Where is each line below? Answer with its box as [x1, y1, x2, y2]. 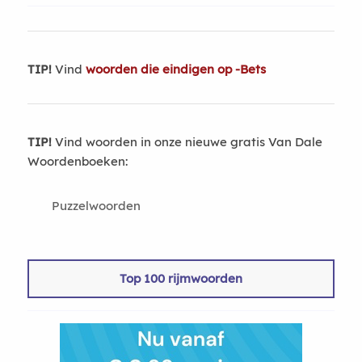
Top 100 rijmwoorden [119, 271, 242, 286]
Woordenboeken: [27, 154, 128, 169]
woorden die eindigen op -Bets [85, 61, 266, 77]
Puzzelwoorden [51, 198, 141, 213]
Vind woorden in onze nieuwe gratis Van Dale [51, 134, 322, 149]
